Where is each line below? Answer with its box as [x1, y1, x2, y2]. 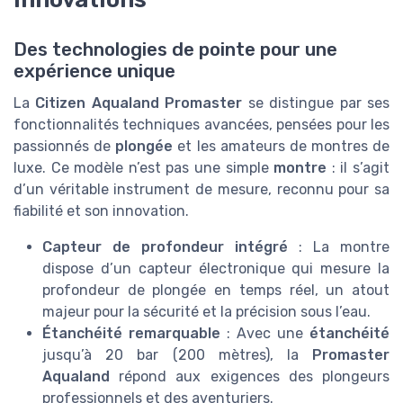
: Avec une [220, 325, 309, 343]
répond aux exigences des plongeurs [110, 368, 390, 386]
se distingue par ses [242, 94, 390, 112]
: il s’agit [327, 159, 390, 177]
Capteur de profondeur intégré [42, 238, 288, 256]
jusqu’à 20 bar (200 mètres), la [42, 346, 312, 364]
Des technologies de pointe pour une [13, 39, 337, 61]
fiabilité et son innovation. [13, 202, 189, 220]
